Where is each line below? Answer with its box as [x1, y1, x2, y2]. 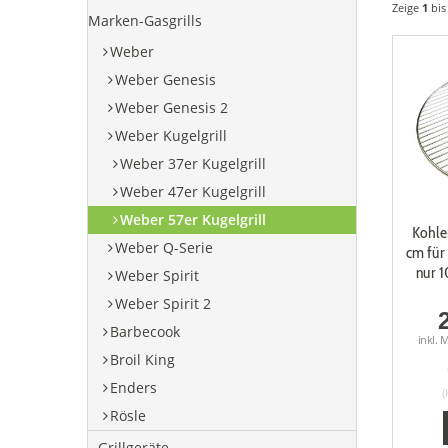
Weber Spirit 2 [115, 293, 211, 313]
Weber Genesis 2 [115, 97, 228, 117]
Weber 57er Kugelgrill [120, 209, 266, 229]
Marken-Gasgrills [88, 10, 202, 30]
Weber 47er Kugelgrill [120, 181, 266, 201]
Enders [110, 377, 157, 397]
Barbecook [110, 321, 180, 341]
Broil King [110, 349, 175, 369]
